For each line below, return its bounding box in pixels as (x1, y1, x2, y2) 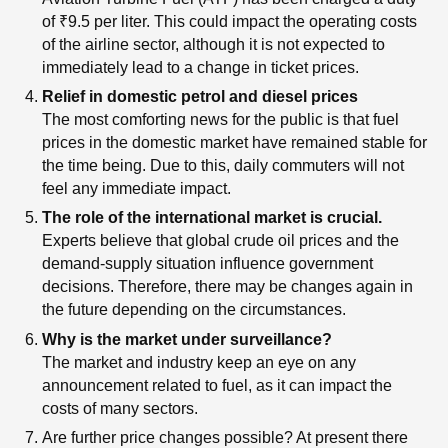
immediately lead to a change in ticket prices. (41, 58, 359, 76)
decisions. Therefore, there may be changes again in (41, 278, 413, 296)
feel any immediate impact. (41, 179, 231, 197)
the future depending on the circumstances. (41, 301, 346, 319)
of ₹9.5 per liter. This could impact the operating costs (41, 12, 417, 30)
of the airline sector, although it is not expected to (41, 35, 385, 53)
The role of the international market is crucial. (41, 209, 382, 227)
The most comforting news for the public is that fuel (41, 110, 399, 128)
